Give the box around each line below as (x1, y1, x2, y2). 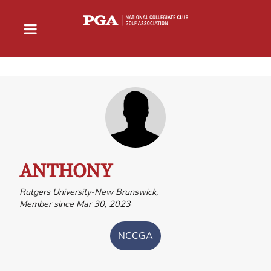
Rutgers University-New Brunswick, (19, 185, 158, 198)
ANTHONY (19, 159, 113, 184)
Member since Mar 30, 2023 (19, 197, 131, 210)
